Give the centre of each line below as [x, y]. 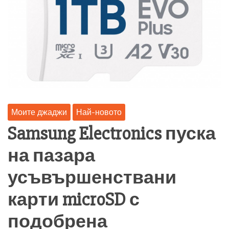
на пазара [51, 156]
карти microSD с [74, 200]
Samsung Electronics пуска [112, 134]
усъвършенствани [92, 178]
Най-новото [99, 112]
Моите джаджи [39, 112]
